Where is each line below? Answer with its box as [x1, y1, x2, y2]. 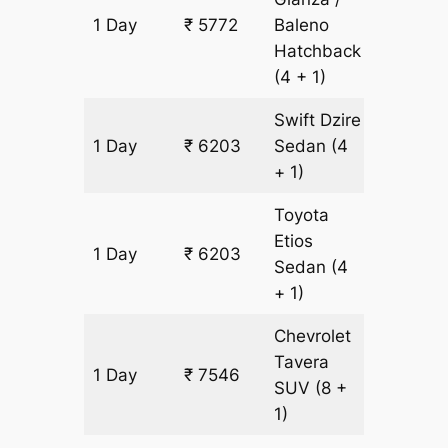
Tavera [274, 352, 330, 373]
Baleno [274, 15, 330, 36]
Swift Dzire [274, 110, 362, 131]
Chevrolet [274, 326, 352, 347]
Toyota [274, 205, 330, 226]
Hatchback [274, 41, 362, 62]
